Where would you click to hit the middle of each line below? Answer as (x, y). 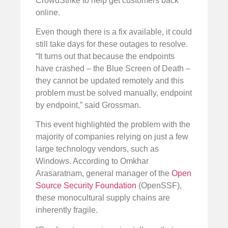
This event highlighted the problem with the (113, 125)
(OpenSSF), (159, 186)
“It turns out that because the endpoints (105, 56)
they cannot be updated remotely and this (110, 81)
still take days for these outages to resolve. (112, 44)
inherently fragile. (68, 210)
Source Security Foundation (86, 186)
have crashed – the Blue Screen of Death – (113, 69)
